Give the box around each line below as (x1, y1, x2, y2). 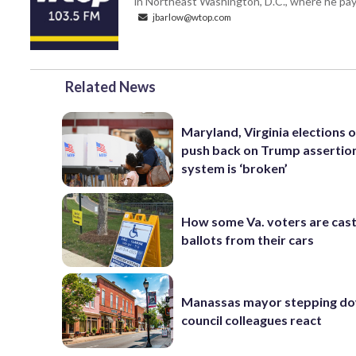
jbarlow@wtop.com (151, 11, 231, 23)
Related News (65, 78, 156, 96)
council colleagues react (181, 312, 323, 328)
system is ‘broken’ (181, 160, 288, 176)
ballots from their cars (181, 231, 315, 247)
